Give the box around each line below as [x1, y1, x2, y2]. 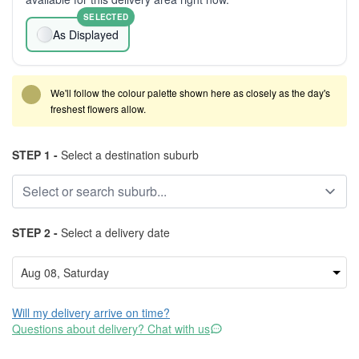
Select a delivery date [58, 224, 170, 240]
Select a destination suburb [58, 147, 199, 163]
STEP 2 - [12, 224, 58, 240]
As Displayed [53, 26, 119, 42]
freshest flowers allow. [50, 102, 146, 115]
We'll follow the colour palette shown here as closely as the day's [50, 86, 330, 99]
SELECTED [83, 11, 128, 22]
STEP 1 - [12, 147, 58, 163]
